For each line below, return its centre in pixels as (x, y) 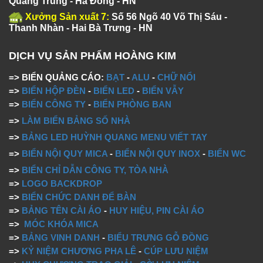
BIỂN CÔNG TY (54, 104)
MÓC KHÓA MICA (61, 224)
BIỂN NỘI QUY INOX (158, 153)
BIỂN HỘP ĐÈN (54, 90)
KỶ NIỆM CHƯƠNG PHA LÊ (79, 251)
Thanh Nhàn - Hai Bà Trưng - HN (81, 28)
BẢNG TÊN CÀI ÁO (62, 210)
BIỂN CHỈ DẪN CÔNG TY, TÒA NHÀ (95, 170)
